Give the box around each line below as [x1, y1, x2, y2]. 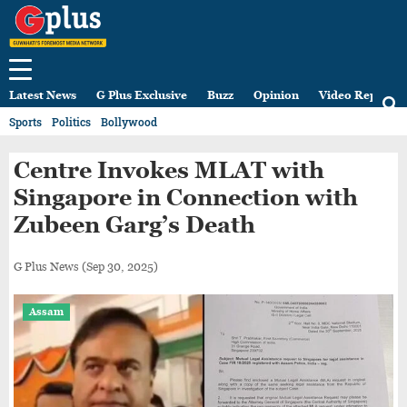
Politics [52, 114, 91, 130]
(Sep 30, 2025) [79, 260, 158, 273]
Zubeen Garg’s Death [14, 212, 255, 238]
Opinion [253, 89, 299, 103]
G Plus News [14, 260, 79, 273]
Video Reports [319, 89, 400, 103]
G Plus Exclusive [96, 89, 187, 103]
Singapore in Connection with [14, 184, 358, 211]
